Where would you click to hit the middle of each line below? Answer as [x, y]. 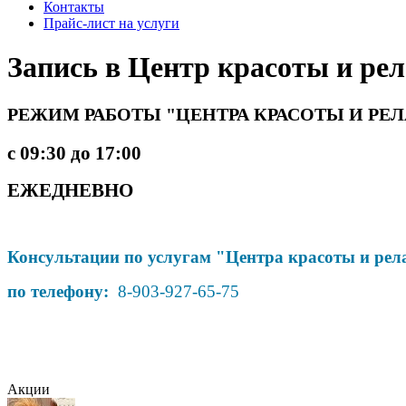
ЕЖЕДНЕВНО [70, 190]
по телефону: [60, 291]
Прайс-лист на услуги [111, 23]
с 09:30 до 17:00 [77, 153]
